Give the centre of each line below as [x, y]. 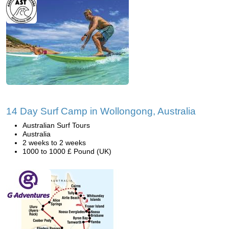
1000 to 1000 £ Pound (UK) [67, 151]
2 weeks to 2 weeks [54, 143]
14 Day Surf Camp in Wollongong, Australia [101, 111]
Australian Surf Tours [56, 125]
